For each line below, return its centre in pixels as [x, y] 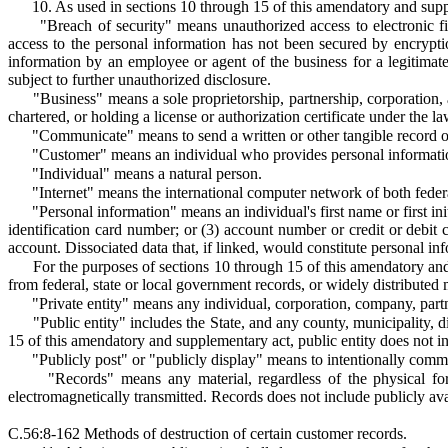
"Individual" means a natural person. [147, 173]
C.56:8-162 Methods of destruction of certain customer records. [207, 433]
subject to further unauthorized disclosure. [139, 79]
